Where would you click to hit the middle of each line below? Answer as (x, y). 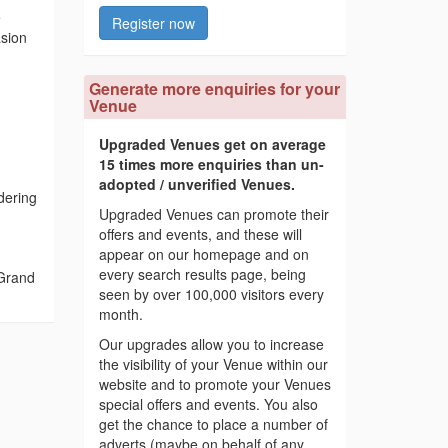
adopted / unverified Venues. (196, 184)
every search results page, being (202, 274)
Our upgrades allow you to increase (211, 344)
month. (120, 314)
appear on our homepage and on (203, 254)
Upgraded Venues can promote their (213, 214)
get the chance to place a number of (213, 424)
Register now (153, 23)
